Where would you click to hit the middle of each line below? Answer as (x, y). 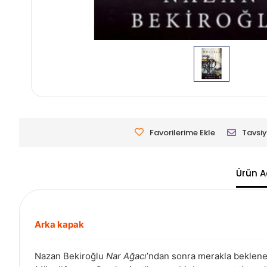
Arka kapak (59, 225)
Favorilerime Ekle (182, 133)
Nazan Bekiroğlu (70, 256)
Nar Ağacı (126, 256)
